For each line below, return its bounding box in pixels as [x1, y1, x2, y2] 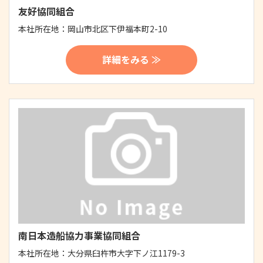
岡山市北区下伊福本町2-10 [68, 23, 167, 35]
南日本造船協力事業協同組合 [18, 228, 140, 242]
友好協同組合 [18, 4, 75, 19]
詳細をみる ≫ [102, 52, 161, 66]
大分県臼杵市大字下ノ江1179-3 [68, 247, 185, 259]
